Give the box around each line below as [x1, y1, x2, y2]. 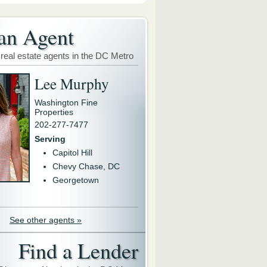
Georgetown [52, 175, 99, 185]
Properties [35, 107, 73, 117]
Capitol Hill [52, 148, 92, 157]
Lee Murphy [35, 73, 109, 94]
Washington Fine [35, 98, 98, 107]
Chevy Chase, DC [52, 162, 120, 171]
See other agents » [10, 215, 82, 225]
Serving [35, 134, 66, 144]
